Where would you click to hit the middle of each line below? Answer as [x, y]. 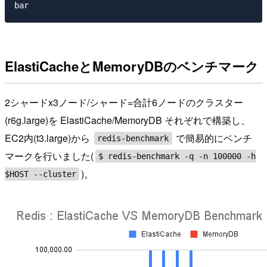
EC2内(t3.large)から [49, 138]
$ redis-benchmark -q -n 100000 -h [177, 156]
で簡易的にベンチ [213, 138]
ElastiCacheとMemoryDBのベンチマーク [132, 66]
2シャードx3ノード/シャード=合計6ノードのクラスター [124, 103]
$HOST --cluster [41, 174]
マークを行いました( [49, 156]
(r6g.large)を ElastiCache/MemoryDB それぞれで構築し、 [128, 120]
